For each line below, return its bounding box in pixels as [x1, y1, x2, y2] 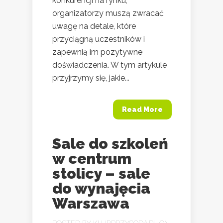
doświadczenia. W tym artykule [52, 60, 167, 70]
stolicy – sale [52, 164, 150, 182]
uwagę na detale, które [52, 21, 136, 31]
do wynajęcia [52, 179, 150, 197]
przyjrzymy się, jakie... [52, 73, 129, 83]
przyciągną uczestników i [52, 34, 145, 44]
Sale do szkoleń [52, 134, 168, 152]
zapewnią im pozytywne [52, 47, 142, 57]
